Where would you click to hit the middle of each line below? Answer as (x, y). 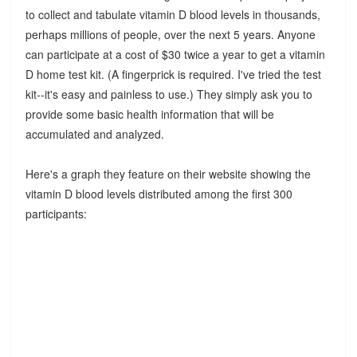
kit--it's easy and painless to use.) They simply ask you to (169, 94)
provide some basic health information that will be (149, 114)
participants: (56, 213)
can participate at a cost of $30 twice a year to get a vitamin (175, 54)
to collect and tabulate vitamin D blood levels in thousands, (173, 14)
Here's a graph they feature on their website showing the (168, 173)
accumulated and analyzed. (94, 133)
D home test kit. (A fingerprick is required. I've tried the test (173, 74)
